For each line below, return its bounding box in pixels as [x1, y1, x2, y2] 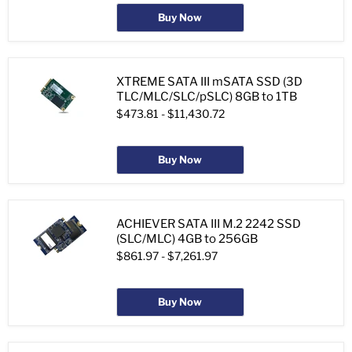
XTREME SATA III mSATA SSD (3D [116, 75, 302, 90]
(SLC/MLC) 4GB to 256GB [116, 232, 258, 247]
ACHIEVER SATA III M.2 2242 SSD [116, 217, 301, 232]
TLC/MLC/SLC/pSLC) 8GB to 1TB [116, 90, 297, 104]
